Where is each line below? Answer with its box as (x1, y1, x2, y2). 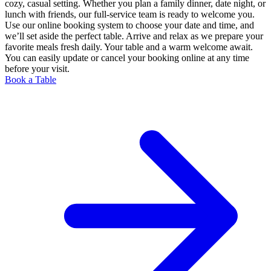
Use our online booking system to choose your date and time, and (5, 20, 254, 31)
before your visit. (5, 64, 70, 74)
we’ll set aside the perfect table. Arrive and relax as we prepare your (5, 31, 263, 42)
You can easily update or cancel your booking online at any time (5, 53, 249, 64)
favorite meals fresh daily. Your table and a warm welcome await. (5, 42, 253, 53)
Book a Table (5, 74, 56, 85)
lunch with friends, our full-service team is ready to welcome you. (5, 9, 255, 20)
